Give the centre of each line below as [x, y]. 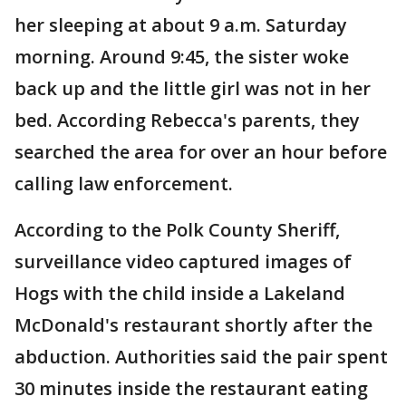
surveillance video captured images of [183, 261]
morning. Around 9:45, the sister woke [182, 57]
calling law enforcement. [124, 184]
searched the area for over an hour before [201, 152]
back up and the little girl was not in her [193, 88]
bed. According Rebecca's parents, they [187, 120]
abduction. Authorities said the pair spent [201, 357]
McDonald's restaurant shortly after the [193, 325]
